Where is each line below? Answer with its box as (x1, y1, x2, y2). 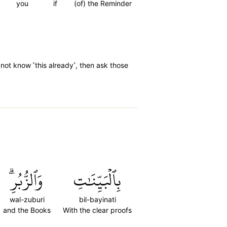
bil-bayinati (79, 195, 116, 204)
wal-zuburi (9, 195, 45, 204)
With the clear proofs (63, 206, 132, 214)
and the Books (3, 206, 51, 214)
